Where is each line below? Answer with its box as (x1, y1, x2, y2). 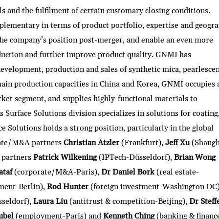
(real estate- (154, 167, 199, 177)
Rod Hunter (47, 182, 89, 192)
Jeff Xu (165, 138, 190, 148)
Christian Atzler (64, 138, 120, 148)
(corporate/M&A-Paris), (12, 167, 102, 177)
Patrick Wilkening (33, 153, 97, 163)
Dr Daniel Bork (101, 167, 155, 177)
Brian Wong (174, 153, 216, 163)
